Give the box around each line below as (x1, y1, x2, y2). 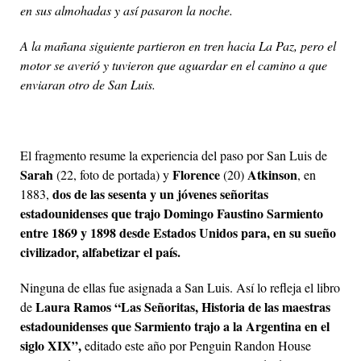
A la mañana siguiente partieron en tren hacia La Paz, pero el (20, 37, 336, 55)
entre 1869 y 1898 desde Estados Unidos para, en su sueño (20, 223, 336, 243)
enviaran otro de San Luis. (20, 76, 156, 93)
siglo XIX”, (20, 336, 81, 355)
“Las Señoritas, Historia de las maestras (114, 297, 330, 317)
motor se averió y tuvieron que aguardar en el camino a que (20, 56, 327, 74)
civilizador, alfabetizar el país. (20, 243, 180, 262)
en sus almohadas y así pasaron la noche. (20, 2, 233, 19)
